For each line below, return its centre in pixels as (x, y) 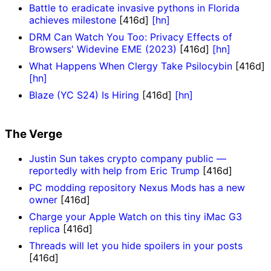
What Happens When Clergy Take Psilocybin (131, 66)
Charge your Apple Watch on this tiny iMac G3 (135, 216)
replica (44, 228)
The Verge (34, 134)
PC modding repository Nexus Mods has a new (137, 187)
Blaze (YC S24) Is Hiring (84, 95)
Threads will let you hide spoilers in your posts (136, 245)
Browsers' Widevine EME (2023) (103, 49)
